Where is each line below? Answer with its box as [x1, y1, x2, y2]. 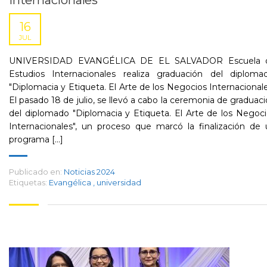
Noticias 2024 [64, 167, 115, 176]
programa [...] [9, 134, 63, 145]
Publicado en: [9, 167, 62, 176]
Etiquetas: [9, 178, 47, 187]
